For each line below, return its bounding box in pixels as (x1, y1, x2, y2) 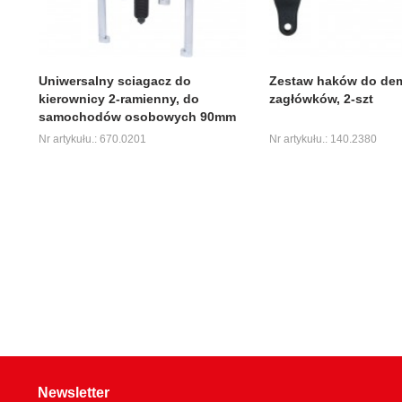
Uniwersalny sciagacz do (38, 73, 191, 88)
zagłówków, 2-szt (268, 91, 373, 106)
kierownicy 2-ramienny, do (38, 91, 199, 106)
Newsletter (38, 385, 109, 400)
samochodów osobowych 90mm (38, 109, 236, 124)
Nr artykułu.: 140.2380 (268, 132, 377, 145)
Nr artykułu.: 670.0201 (38, 132, 146, 145)
